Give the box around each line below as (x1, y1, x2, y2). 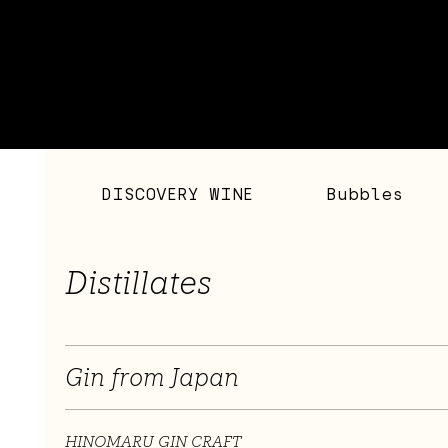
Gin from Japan (65, 363, 239, 393)
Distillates (65, 264, 212, 303)
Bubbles (326, 185, 404, 205)
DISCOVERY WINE (101, 185, 254, 205)
